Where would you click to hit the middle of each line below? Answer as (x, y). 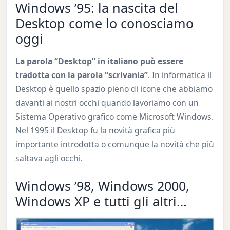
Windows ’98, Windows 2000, (102, 186)
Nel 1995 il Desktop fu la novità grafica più (95, 130)
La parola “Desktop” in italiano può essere (99, 61)
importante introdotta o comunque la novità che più (114, 144)
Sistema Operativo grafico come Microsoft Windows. (114, 116)
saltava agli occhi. (49, 158)
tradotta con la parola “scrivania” (81, 75)
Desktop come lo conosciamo (104, 23)
